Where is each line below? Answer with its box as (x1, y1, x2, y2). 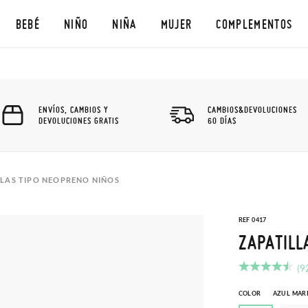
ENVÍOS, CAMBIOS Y (38, 104, 109, 115)
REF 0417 (238, 216, 267, 223)
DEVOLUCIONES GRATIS (38, 115, 119, 126)
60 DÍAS (208, 115, 236, 126)
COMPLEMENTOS (216, 16, 293, 31)
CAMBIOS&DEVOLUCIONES (208, 104, 297, 115)
